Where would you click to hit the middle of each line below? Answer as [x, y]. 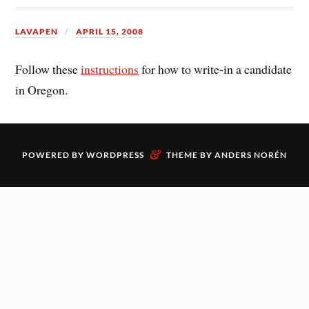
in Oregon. [42, 90]
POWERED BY [54, 154]
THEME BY [190, 154]
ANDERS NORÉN [251, 154]
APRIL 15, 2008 [110, 31]
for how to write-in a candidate [216, 69]
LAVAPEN [37, 31]
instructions [110, 69]
